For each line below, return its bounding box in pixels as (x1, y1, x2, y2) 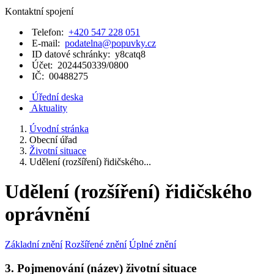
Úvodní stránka (29, 124, 89, 134)
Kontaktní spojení (5, 6, 73, 17)
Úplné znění (129, 239, 176, 250)
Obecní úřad (29, 135, 77, 145)
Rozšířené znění (65, 239, 127, 250)
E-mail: (29, 38, 65, 48)
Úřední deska (32, 92, 83, 102)
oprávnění (5, 203, 90, 226)
